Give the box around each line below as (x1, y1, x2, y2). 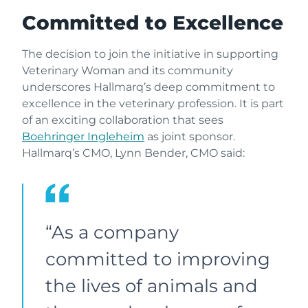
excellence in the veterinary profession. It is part (22, 96, 284, 110)
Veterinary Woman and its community (22, 63, 233, 77)
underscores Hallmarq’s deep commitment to (22, 80, 275, 93)
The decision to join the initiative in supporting (22, 47, 278, 60)
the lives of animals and (45, 274, 258, 297)
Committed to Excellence (22, 10, 283, 34)
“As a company (45, 221, 179, 243)
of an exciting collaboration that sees (22, 113, 223, 126)
